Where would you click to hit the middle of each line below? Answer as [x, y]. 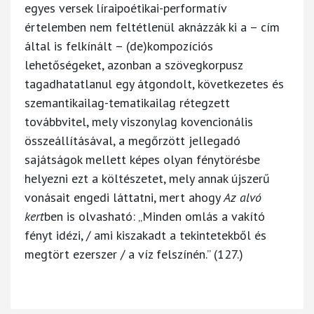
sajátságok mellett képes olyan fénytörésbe [142, 159]
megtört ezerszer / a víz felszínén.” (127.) [134, 254]
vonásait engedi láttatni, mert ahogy [124, 197]
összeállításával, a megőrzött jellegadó [132, 140]
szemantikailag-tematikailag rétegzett [127, 102]
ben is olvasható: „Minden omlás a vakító [155, 216]
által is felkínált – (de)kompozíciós [119, 46]
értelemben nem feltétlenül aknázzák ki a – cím [152, 27]
